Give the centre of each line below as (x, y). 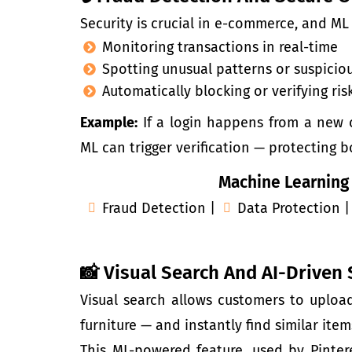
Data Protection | (293, 209)
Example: (109, 123)
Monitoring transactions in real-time (220, 48)
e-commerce (255, 24)
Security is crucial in (147, 24)
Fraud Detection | (159, 209)
